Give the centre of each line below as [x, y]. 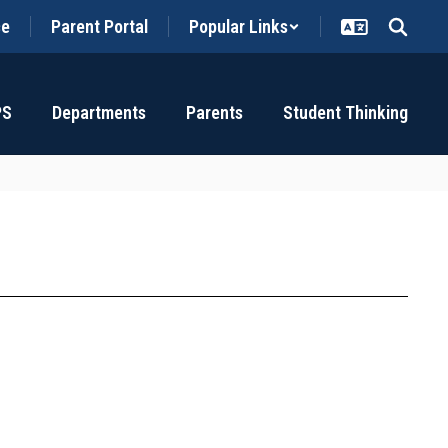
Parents [214, 112]
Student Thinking [345, 112]
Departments [99, 112]
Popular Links [238, 26]
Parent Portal [99, 26]
